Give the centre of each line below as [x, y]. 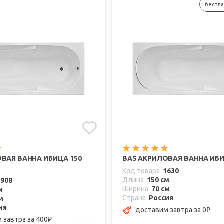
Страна [134, 198]
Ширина [135, 189]
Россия [161, 198]
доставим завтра [165, 210]
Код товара [141, 171]
